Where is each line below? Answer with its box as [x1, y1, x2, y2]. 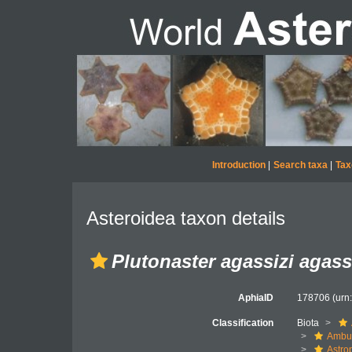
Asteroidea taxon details [86, 207, 285, 229]
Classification [212, 317, 274, 328]
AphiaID [238, 292, 274, 303]
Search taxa [273, 159, 328, 170]
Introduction [211, 159, 266, 170]
